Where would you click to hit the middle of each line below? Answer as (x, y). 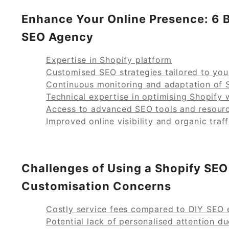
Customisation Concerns (96, 186)
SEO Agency (58, 37)
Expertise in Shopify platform (109, 60)
